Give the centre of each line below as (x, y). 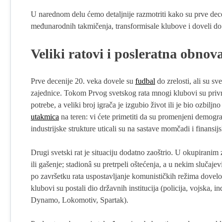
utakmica (45, 116)
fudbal (145, 81)
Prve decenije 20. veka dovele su (83, 81)
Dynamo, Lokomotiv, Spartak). (80, 200)
